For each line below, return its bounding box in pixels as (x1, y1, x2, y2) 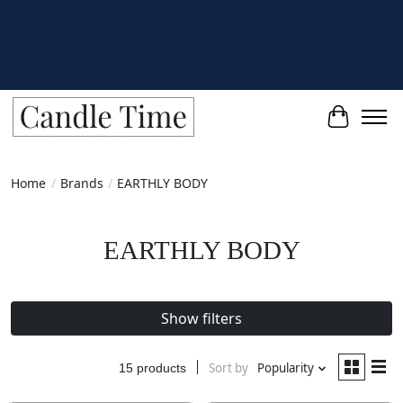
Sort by (208, 360, 248, 376)
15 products (118, 360, 186, 375)
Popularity (256, 360, 314, 376)
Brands (59, 174, 103, 192)
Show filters (161, 309, 242, 328)
